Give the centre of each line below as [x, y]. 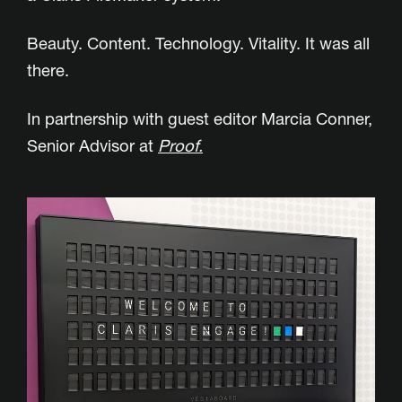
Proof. [180, 146]
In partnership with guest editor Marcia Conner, [200, 119]
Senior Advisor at [92, 146]
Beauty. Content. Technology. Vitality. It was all [198, 44]
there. [48, 71]
